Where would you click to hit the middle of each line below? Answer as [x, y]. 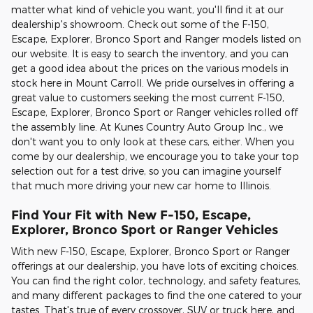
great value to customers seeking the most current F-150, [148, 97]
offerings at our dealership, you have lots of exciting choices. [155, 266]
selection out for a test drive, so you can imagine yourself [146, 170]
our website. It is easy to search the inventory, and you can [150, 53]
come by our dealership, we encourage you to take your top [155, 156]
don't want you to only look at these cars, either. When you [153, 141]
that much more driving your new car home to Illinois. [143, 185]
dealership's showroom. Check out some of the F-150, [140, 24]
